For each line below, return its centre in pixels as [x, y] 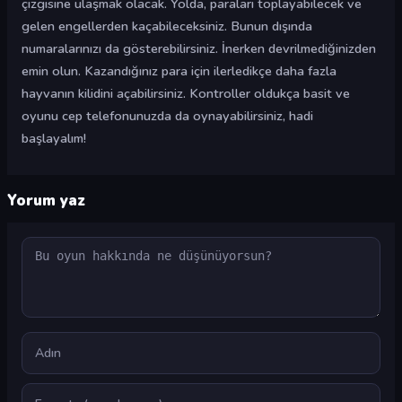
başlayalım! [54, 138]
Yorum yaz [46, 201]
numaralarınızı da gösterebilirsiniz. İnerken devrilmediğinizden [199, 48]
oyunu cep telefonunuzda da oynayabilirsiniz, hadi [167, 116]
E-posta [43, 392]
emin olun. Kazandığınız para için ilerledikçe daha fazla [179, 71]
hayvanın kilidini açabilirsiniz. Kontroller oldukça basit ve [186, 93]
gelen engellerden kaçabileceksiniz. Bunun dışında [167, 26]
